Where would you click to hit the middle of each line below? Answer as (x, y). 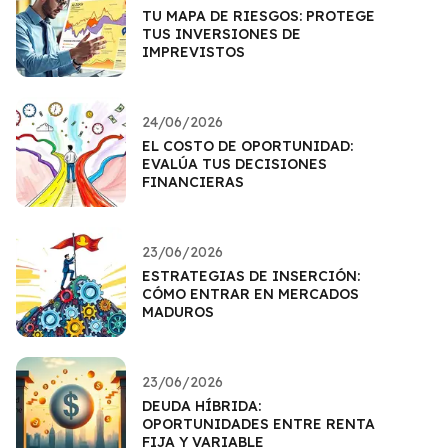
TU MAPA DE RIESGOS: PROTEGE (258, 15)
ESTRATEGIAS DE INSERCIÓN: (251, 275)
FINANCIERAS (193, 181)
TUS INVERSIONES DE (221, 33)
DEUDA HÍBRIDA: (201, 405)
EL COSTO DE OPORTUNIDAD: (247, 145)
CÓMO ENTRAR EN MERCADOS (250, 293)
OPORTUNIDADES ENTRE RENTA (258, 423)
